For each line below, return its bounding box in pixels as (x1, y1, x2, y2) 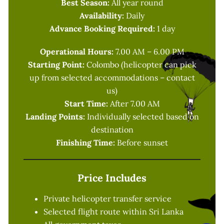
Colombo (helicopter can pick (84, 59, 196, 70)
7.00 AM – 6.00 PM (113, 46, 184, 57)
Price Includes (77, 171, 146, 184)
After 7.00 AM (107, 98, 160, 109)
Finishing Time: (56, 137, 115, 148)
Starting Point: (27, 59, 84, 70)
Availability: (79, 10, 124, 21)
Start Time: (64, 98, 108, 109)
